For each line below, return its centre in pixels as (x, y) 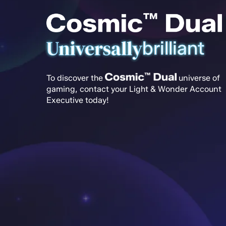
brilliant (173, 48)
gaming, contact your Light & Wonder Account (134, 89)
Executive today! (78, 100)
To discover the (76, 78)
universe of (198, 78)
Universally (94, 48)
